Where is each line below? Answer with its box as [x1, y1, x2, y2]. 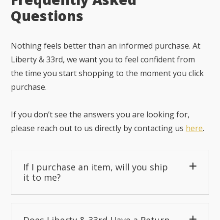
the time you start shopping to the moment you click [11, 68, 204, 79]
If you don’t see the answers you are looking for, [11, 109, 190, 120]
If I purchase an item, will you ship [23, 161, 168, 173]
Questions [11, 6, 84, 26]
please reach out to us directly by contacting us [11, 123, 186, 134]
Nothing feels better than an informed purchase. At [11, 40, 201, 52]
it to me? [23, 171, 61, 184]
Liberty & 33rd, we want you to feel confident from [11, 54, 195, 65]
